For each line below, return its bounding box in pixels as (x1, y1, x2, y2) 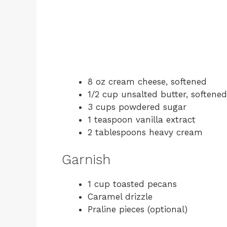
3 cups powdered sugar (88, 101, 186, 112)
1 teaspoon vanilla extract (88, 114, 196, 125)
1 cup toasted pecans (88, 179, 177, 189)
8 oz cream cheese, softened (88, 76, 207, 87)
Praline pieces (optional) (88, 204, 187, 214)
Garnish (62, 152, 110, 168)
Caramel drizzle (88, 192, 153, 202)
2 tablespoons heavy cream (88, 127, 203, 137)
